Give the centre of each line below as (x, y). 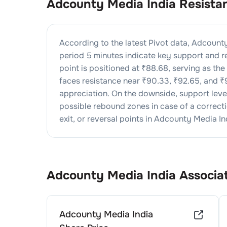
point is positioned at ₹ (103, 68)
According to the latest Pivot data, (125, 43)
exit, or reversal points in (106, 119)
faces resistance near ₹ (103, 81)
